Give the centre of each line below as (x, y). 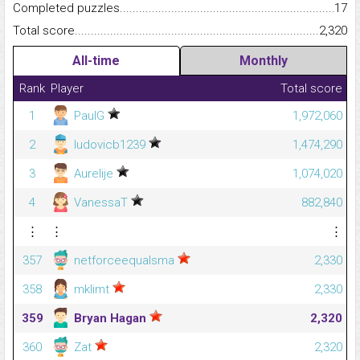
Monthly (263, 60)
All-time (96, 60)
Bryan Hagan (110, 318)
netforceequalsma (124, 260)
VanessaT (101, 202)
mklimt (92, 289)
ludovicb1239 (110, 144)
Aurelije (94, 173)
